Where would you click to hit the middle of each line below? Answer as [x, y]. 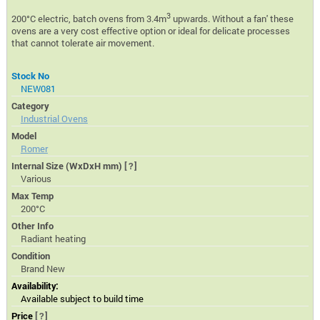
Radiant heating [53, 239]
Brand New [42, 269]
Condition [31, 256]
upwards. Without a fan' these [232, 19]
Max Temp [33, 196]
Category [31, 106]
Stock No [31, 76]
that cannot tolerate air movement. [83, 43]
